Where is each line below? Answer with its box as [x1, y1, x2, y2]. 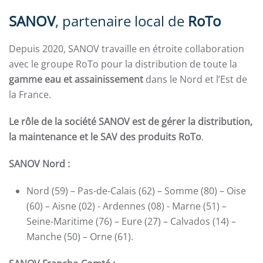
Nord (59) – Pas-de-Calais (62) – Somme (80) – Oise [26, 184, 246, 198]
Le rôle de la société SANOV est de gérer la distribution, [9, 115, 252, 129]
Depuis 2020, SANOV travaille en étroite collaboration [9, 42, 244, 56]
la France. [9, 88, 51, 102]
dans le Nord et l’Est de [143, 73, 247, 86]
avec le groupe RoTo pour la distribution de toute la [9, 58, 237, 71]
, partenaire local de [55, 11, 188, 31]
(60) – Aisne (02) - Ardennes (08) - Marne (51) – [26, 200, 227, 213]
